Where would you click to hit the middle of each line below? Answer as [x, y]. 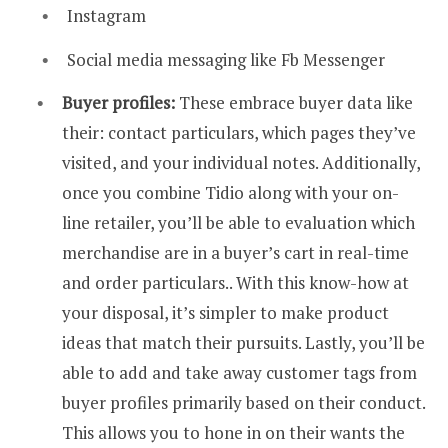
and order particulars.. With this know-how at [235, 283]
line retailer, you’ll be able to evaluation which [238, 223]
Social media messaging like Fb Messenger [226, 59]
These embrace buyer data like [296, 103]
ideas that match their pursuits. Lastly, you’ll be [243, 343]
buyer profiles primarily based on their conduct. [243, 403]
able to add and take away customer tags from [239, 373]
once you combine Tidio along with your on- [230, 193]
